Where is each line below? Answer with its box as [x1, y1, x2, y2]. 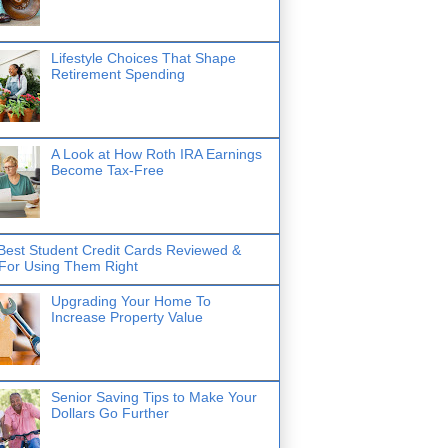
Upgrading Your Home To [50, 292, 211, 309]
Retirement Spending [50, 65, 185, 82]
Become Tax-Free [50, 161, 164, 178]
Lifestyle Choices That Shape [50, 49, 236, 66]
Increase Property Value [50, 308, 203, 325]
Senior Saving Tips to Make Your [50, 388, 257, 405]
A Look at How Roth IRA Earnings [50, 145, 262, 162]
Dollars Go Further [50, 404, 169, 421]
